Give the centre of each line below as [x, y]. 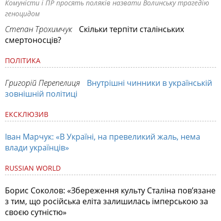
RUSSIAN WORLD [33, 168]
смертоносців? [33, 40]
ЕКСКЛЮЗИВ [27, 114]
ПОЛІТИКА [23, 60]
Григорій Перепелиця [42, 83]
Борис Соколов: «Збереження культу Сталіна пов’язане [110, 190]
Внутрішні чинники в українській [149, 83]
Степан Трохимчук [38, 29]
